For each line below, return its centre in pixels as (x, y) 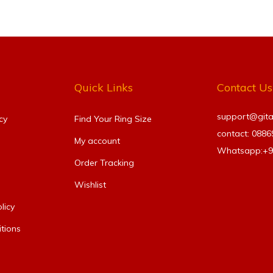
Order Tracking (104, 163)
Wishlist (90, 185)
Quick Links (104, 88)
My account (97, 141)
